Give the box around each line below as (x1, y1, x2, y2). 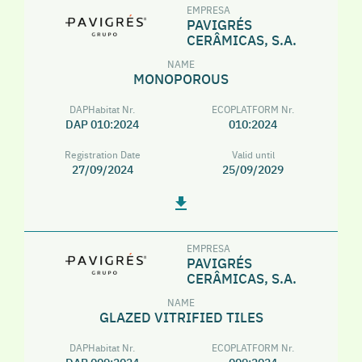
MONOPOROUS (133, 68, 229, 88)
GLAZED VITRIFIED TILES (99, 306, 263, 326)
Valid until (231, 146, 275, 161)
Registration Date (64, 146, 141, 161)
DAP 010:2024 (65, 116, 140, 132)
